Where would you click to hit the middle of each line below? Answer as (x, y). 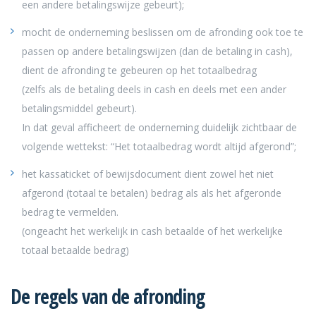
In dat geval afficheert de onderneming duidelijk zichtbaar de (159, 127)
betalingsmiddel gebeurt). (79, 108)
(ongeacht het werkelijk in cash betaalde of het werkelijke (152, 231)
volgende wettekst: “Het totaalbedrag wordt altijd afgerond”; (159, 146)
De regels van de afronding (108, 296)
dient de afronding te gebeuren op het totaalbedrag (139, 70)
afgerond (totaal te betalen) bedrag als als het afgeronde (152, 193)
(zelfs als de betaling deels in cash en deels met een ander (154, 89)
